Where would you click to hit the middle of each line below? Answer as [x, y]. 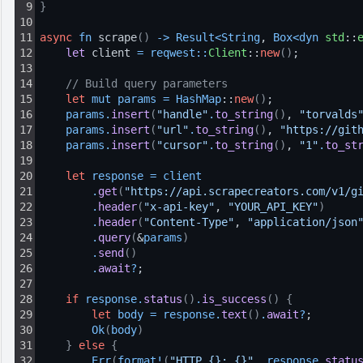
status [163, 299]
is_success [234, 299]
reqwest [173, 53]
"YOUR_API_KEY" [273, 207]
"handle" [182, 114]
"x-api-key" [179, 207]
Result [195, 37]
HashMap [199, 99]
